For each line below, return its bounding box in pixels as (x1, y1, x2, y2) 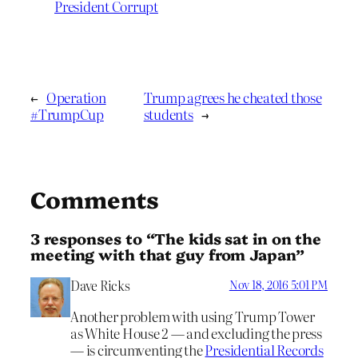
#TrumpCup (30, 103, 104, 124)
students (143, 103, 193, 124)
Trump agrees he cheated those (143, 86, 322, 107)
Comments (30, 182, 160, 214)
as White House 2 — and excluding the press (70, 322, 322, 343)
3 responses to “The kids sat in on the (30, 228, 322, 249)
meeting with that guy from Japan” (30, 244, 304, 265)
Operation (46, 86, 106, 107)
